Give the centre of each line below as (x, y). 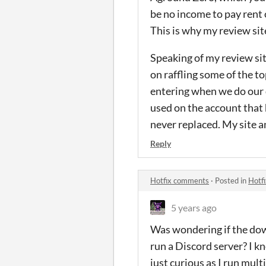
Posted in (232, 180)
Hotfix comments (180, 180)
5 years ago (194, 208)
